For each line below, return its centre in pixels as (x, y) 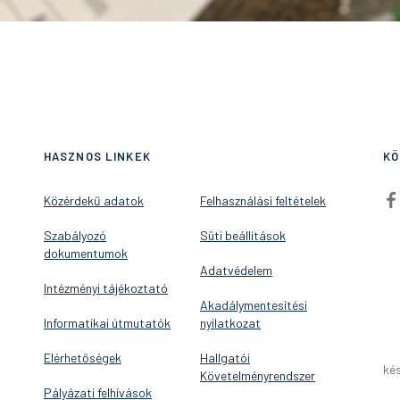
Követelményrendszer (258, 375)
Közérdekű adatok (94, 200)
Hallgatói (225, 358)
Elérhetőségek (83, 358)
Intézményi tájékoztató (106, 288)
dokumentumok (86, 253)
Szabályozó (75, 235)
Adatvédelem (236, 270)
